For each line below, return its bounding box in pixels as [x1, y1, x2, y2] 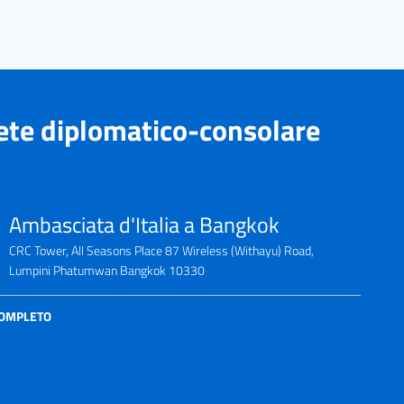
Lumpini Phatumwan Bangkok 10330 [9, 261, 205, 281]
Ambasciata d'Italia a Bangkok [9, 208, 280, 242]
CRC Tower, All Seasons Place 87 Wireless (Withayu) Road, [9, 241, 314, 262]
